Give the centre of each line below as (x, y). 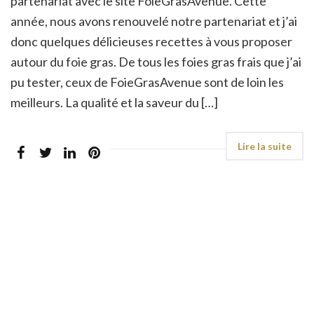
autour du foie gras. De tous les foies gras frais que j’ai (156, 62)
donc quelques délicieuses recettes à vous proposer (151, 42)
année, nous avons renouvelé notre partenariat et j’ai (154, 21)
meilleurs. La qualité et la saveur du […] (114, 103)
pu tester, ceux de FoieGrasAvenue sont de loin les (147, 82)
